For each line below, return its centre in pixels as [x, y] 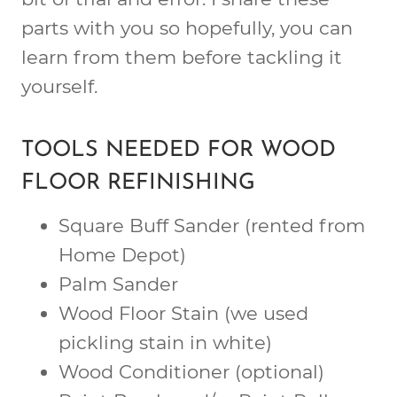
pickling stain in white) [165, 342]
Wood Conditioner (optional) [191, 371]
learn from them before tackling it [182, 57]
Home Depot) [122, 254]
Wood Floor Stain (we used [183, 313]
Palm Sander [118, 284]
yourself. [59, 86]
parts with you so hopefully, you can [187, 27]
